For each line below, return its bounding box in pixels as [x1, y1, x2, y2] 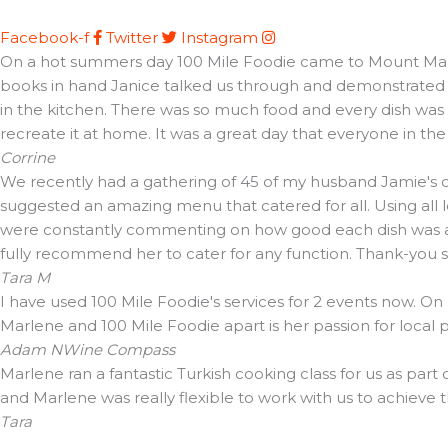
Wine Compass [62, 339, 175, 359]
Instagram [181, 27, 258, 47]
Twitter [106, 27, 158, 47]
